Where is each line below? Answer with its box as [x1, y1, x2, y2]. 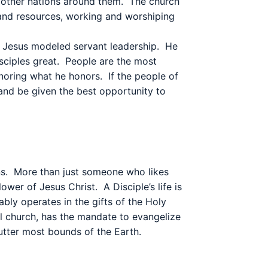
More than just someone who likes [14, 166, 169, 178]
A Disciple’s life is [103, 181, 182, 193]
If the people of [108, 70, 178, 82]
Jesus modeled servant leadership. [2, 40, 159, 52]
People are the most [65, 55, 157, 67]
